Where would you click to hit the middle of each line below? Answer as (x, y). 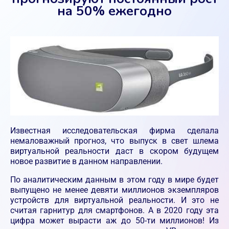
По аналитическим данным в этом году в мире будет (114, 180)
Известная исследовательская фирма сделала (114, 131)
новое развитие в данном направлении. (86, 162)
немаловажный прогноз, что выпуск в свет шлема (114, 141)
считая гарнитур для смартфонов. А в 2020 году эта (114, 211)
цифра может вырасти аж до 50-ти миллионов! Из (114, 221)
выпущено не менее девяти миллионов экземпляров (114, 190)
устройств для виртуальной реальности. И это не (114, 200)
